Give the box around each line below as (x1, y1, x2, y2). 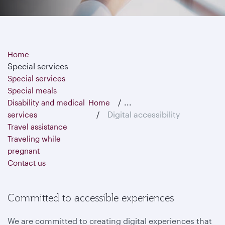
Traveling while (8, 134, 61, 143)
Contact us (8, 158, 46, 167)
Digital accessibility (107, 109, 180, 119)
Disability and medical (8, 98, 85, 107)
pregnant (8, 146, 40, 155)
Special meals (8, 86, 57, 95)
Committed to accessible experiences (8, 191, 174, 204)
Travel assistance (8, 122, 67, 131)
